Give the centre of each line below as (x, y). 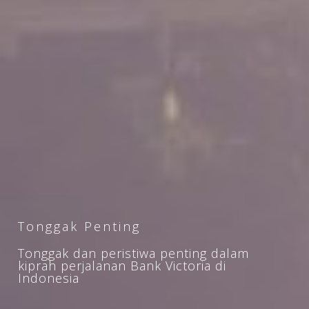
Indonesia (49, 278)
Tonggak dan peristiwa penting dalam (134, 253)
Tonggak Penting (80, 226)
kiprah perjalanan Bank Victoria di (122, 265)
